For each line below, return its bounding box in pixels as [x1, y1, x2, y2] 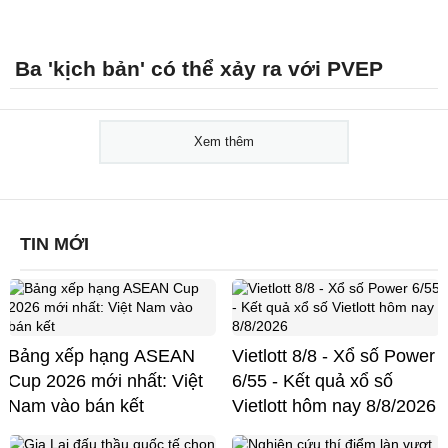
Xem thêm [194, 133, 254, 149]
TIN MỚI [20, 233, 89, 254]
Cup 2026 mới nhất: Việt [8, 370, 203, 391]
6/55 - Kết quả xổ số [232, 370, 393, 391]
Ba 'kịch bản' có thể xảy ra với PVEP [15, 56, 383, 80]
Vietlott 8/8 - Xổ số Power [232, 345, 435, 366]
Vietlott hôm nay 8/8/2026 [232, 395, 436, 416]
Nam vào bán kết [8, 395, 144, 416]
